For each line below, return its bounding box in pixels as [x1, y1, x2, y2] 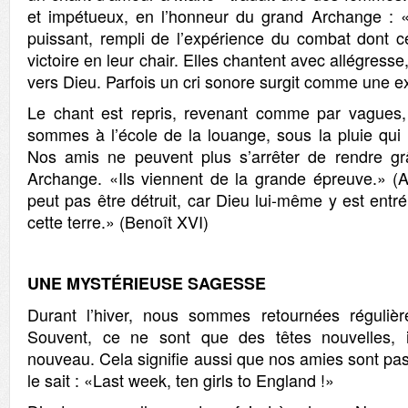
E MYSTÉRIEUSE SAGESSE [51, 271, 266, 295]
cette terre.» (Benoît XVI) [27, 209, 209, 233]
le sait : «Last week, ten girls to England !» [27, 368, 334, 392]
